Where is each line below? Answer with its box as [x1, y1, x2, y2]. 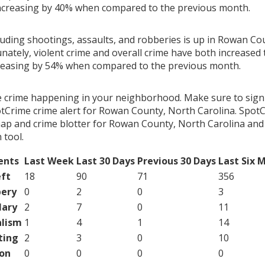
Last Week [24, 154, 74, 167]
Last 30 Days [76, 154, 135, 167]
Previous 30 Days [137, 154, 216, 167]
